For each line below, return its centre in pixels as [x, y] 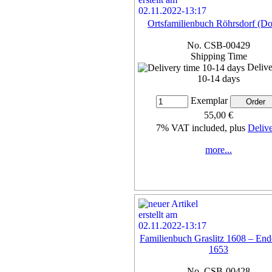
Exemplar [209, 101]
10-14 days [219, 79]
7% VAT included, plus [202, 128]
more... [219, 150]
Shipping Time [219, 56]
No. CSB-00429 [219, 45]
